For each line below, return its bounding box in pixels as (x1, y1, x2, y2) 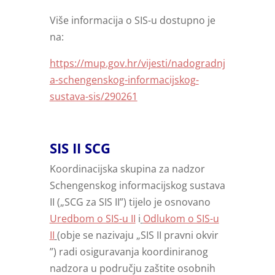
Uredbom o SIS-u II (49, 212, 136, 226)
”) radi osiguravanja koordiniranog (49, 245, 208, 259)
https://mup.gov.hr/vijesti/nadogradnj (49, 56, 225, 71)
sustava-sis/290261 (49, 90, 137, 104)
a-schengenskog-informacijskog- (49, 73, 199, 87)
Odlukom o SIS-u (142, 212, 219, 226)
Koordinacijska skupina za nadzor (49, 162, 205, 176)
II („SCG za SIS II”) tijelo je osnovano (49, 195, 211, 209)
